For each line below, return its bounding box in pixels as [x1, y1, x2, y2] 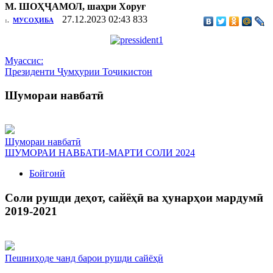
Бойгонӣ [29, 168, 65, 179]
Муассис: [5, 55, 43, 66]
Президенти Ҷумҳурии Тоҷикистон [5, 66, 152, 77]
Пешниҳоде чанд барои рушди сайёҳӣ [5, 252, 163, 263]
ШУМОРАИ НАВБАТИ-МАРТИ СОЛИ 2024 [5, 147, 195, 158]
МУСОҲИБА [13, 16, 54, 24]
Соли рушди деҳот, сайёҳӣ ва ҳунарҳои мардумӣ [5, 191, 263, 205]
